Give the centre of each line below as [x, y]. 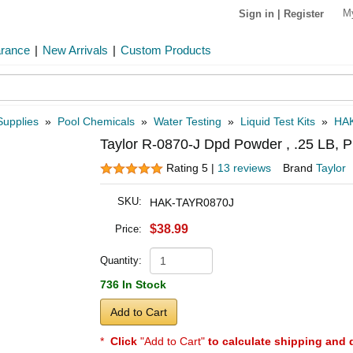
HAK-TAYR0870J [192, 203]
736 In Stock [133, 285]
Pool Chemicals [96, 121]
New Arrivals [75, 50]
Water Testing [188, 121]
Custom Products [166, 50]
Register [304, 13]
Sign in [256, 13]
